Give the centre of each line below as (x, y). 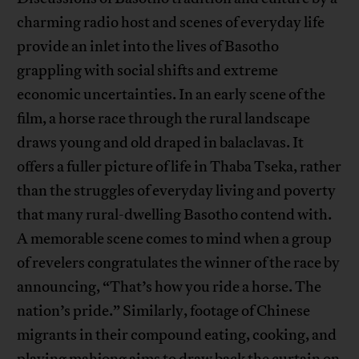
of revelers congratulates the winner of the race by (179, 263)
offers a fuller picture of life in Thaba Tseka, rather (179, 167)
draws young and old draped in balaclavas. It (161, 143)
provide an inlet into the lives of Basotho (148, 47)
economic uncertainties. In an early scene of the (171, 95)
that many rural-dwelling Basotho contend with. (175, 215)
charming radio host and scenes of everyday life (171, 23)
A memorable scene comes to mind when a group (175, 239)
